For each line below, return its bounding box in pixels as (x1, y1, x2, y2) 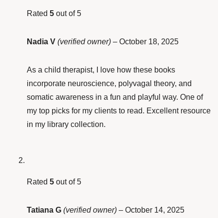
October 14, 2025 (125, 206, 184, 215)
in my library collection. (27, 120, 106, 129)
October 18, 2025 (119, 37, 179, 46)
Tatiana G (27, 206, 63, 215)
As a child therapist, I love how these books (27, 66, 175, 74)
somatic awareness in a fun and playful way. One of (27, 93, 203, 102)
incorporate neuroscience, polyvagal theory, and (27, 79, 192, 88)
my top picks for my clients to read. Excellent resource (27, 107, 211, 115)
